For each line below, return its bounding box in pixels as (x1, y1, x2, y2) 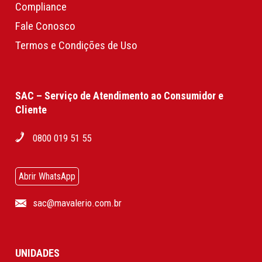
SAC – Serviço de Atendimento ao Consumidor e (15, 89, 223, 102)
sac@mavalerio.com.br (32, 196, 122, 209)
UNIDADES (15, 246, 60, 259)
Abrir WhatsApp (18, 170, 75, 182)
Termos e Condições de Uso (15, 39, 137, 53)
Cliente (15, 103, 47, 116)
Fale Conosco (15, 19, 75, 33)
